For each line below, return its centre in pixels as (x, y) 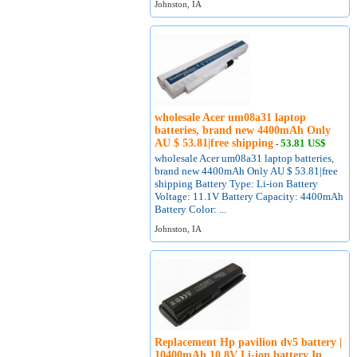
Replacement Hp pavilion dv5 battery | (249, 342)
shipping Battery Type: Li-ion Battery (237, 184)
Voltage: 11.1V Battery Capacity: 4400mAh (249, 196)
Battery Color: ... (191, 209)
